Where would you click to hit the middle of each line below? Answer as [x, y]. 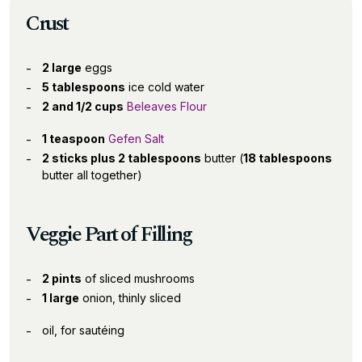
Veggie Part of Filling [108, 234]
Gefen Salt [136, 138]
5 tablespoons [84, 86]
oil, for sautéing [83, 330]
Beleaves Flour [167, 106]
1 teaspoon [74, 138]
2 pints [62, 278]
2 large [62, 67]
